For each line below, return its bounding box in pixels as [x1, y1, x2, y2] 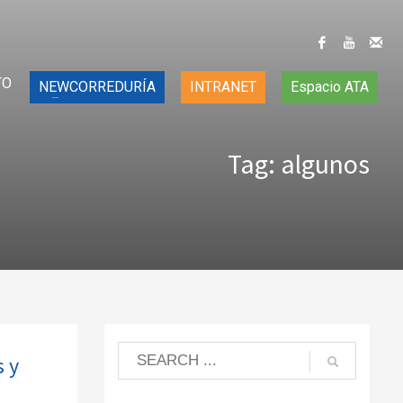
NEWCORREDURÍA [39, 78, 156, 95]
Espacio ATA [291, 78, 369, 95]
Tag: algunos [228, 147, 370, 181]
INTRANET [190, 78, 256, 95]
